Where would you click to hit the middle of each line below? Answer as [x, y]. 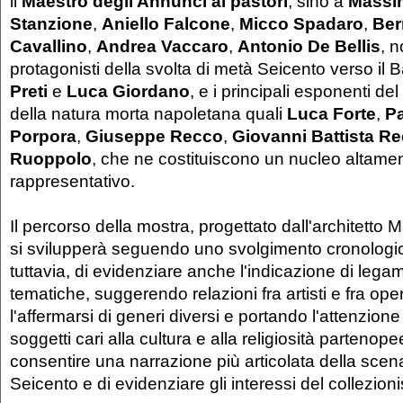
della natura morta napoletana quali [148, 114]
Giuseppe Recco [154, 136]
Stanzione [51, 24]
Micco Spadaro [301, 24]
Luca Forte [331, 114]
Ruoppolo [51, 159]
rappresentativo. [72, 181]
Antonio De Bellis [309, 46]
